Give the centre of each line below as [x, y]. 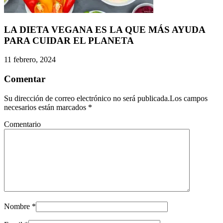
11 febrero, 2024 [30, 60]
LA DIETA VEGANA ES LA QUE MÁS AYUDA [105, 29]
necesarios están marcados [46, 107]
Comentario [22, 124]
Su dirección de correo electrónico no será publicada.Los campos [106, 98]
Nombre [17, 206]
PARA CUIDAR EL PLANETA [69, 40]
